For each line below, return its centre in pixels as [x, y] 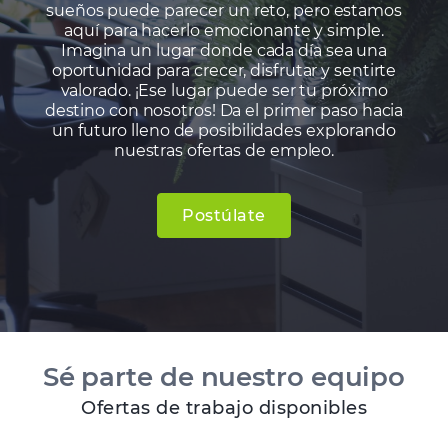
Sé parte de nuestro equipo [224, 377]
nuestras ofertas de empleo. [224, 150]
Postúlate [224, 215]
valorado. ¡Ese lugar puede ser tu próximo [224, 90]
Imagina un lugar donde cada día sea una [224, 50]
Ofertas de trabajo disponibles [224, 407]
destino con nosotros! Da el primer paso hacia [224, 110]
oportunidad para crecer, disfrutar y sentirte [224, 70]
